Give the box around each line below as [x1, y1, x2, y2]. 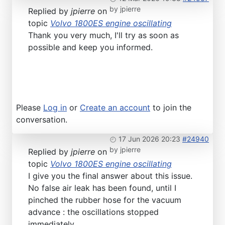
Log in [43, 102, 67, 113]
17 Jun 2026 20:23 [119, 135, 180, 144]
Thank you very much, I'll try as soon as [28, 30, 179, 41]
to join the [150, 102, 191, 113]
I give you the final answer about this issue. [28, 171, 192, 181]
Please [16, 102, 43, 113]
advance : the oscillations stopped [28, 207, 159, 217]
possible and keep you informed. [28, 42, 153, 53]
